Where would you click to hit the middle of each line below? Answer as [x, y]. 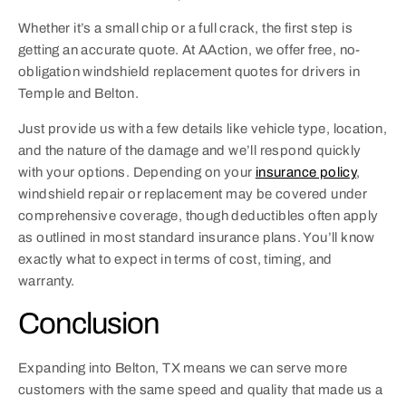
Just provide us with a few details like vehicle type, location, [203, 128]
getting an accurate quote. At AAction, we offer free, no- [189, 50]
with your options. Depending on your [137, 172]
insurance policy [306, 172]
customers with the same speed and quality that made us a [201, 390]
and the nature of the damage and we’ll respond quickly [190, 150]
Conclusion [89, 324]
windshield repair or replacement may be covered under [193, 193]
